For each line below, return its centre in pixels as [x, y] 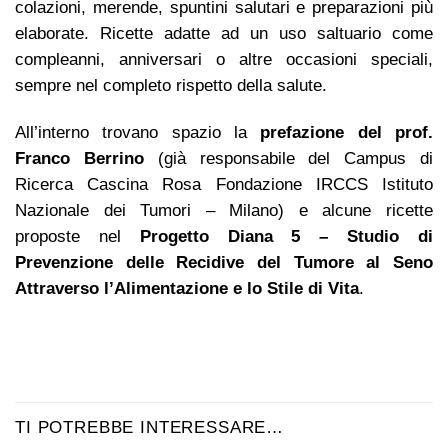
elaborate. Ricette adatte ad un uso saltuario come [224, 33]
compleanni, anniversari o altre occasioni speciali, [224, 59]
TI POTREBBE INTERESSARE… [150, 427]
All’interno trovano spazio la [138, 133]
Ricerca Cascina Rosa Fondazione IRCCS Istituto [224, 185]
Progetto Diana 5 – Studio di [277, 237]
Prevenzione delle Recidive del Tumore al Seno [224, 263]
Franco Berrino [79, 159]
